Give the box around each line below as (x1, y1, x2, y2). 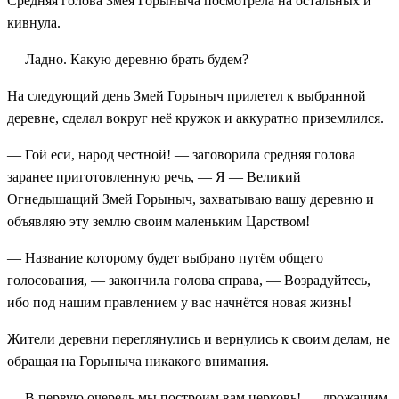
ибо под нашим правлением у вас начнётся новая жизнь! (7, 294, 352, 310)
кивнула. (7, 14, 61, 30)
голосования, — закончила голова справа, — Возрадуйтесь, (7, 272, 370, 288)
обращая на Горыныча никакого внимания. (7, 353, 269, 369)
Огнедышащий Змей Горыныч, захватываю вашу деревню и (7, 191, 374, 207)
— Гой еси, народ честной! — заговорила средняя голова (7, 146, 355, 162)
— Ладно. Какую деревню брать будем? (7, 51, 248, 67)
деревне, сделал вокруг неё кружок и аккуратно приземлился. (7, 110, 384, 126)
